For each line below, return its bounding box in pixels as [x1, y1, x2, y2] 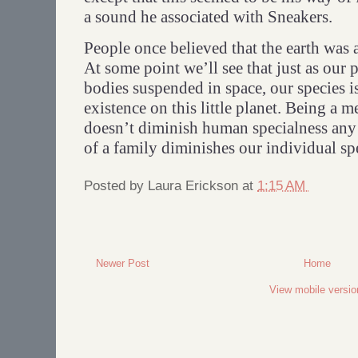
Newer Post [96, 257, 149, 269]
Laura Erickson [148, 177, 242, 193]
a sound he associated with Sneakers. [84, 8, 332, 26]
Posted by [84, 177, 148, 193]
